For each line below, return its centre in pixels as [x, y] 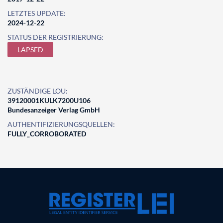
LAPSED [30, 50]
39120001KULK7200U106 [49, 100]
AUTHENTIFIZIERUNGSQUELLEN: [61, 124]
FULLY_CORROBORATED [47, 134]
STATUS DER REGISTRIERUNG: [56, 37]
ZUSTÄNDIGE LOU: [38, 91]
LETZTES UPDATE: [37, 13]
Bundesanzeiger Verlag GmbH [54, 110]
